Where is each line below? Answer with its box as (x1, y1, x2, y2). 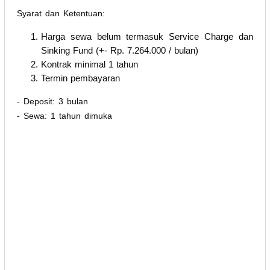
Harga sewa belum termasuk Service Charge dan (41, 31, 253, 42)
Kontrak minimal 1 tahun (41, 58, 138, 69)
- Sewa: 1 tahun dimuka (17, 110, 112, 121)
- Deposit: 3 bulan (17, 96, 88, 106)
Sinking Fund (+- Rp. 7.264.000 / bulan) (41, 45, 198, 55)
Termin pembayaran (41, 72, 120, 83)
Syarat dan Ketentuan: (17, 8, 105, 18)
